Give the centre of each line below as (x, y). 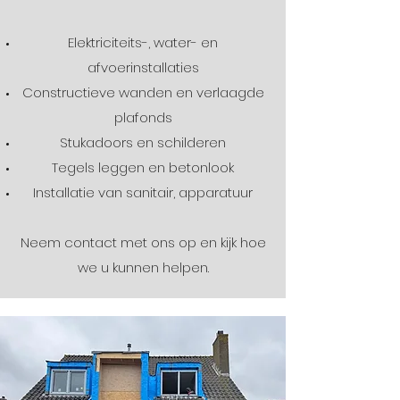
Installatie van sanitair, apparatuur (143, 192)
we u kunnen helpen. (143, 267)
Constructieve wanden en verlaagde (143, 92)
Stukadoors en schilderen (143, 142)
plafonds (143, 117)
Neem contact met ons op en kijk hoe (143, 242)
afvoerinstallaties (143, 67)
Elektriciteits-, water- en (143, 42)
